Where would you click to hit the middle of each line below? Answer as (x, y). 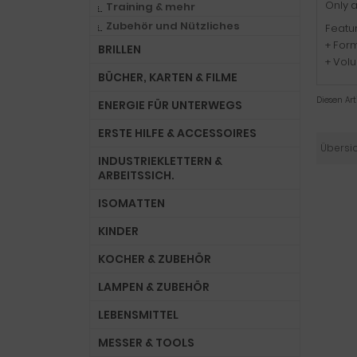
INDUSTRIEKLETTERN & (160, 161)
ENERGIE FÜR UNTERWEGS (170, 105)
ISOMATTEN (131, 203)
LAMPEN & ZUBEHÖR (154, 287)
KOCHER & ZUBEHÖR (155, 259)
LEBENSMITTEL (138, 315)
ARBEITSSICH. (136, 175)
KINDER (118, 231)
